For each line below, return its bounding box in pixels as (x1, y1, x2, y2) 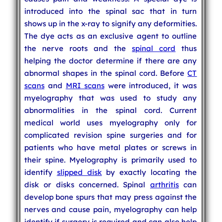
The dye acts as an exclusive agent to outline (24, 31, 197, 41)
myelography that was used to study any (24, 93, 197, 103)
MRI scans (65, 80, 105, 90)
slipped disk (56, 167, 102, 177)
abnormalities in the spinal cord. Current (24, 105, 197, 115)
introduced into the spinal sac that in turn (24, 6, 197, 16)
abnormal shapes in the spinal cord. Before (24, 68, 188, 78)
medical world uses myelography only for (24, 117, 197, 127)
